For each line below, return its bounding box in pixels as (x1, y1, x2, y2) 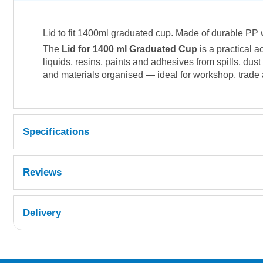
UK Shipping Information (72, 250, 188, 261)
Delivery (23, 207, 61, 218)
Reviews (23, 167, 62, 178)
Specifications (23, 126, 89, 137)
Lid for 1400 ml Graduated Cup (62, 44, 197, 54)
